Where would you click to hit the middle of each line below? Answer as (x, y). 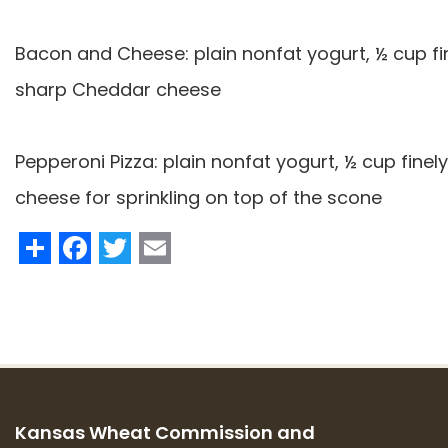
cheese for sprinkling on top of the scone (198, 197)
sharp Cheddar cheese (120, 89)
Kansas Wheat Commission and (165, 433)
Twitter (183, 245)
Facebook (167, 245)
